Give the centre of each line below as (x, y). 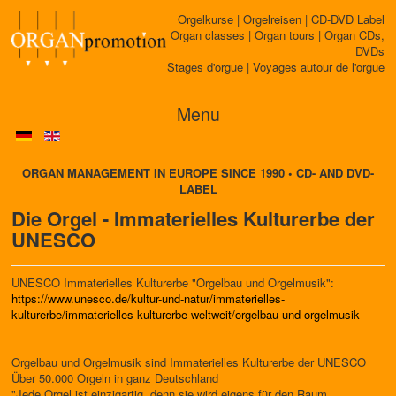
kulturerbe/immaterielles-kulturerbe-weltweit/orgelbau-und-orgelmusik (186, 314)
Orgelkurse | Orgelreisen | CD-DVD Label (281, 19)
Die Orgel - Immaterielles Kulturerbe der (193, 218)
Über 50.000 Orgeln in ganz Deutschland (115, 378)
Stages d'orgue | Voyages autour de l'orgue (276, 67)
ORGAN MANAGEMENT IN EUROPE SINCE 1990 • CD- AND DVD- (198, 173)
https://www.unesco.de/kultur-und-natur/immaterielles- (148, 298)
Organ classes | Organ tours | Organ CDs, (278, 35)
